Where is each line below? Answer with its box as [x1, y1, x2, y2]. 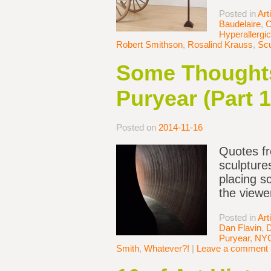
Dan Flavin [219, 223, 261, 233]
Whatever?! [144, 243, 189, 254]
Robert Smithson [116, 39, 183, 50]
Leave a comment [197, 243, 268, 254]
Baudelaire [219, 19, 261, 30]
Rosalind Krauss [188, 39, 253, 50]
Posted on [116, 122, 158, 133]
